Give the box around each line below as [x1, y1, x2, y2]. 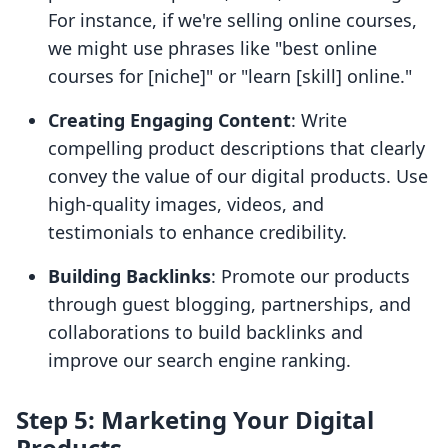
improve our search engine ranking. [48, 348, 351, 373]
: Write [291, 108, 347, 133]
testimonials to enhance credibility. [48, 220, 347, 245]
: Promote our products [211, 264, 410, 289]
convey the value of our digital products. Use [48, 164, 428, 189]
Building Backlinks [48, 264, 211, 289]
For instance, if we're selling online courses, [48, 8, 417, 33]
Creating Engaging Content [48, 108, 291, 133]
